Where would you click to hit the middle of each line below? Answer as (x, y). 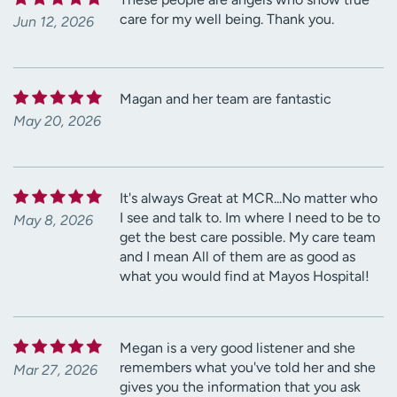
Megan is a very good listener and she (237, 347)
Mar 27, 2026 (55, 370)
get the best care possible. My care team (248, 237)
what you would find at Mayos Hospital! (245, 276)
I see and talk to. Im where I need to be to (250, 217)
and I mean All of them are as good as (237, 256)
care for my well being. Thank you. (227, 19)
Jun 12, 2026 (54, 21)
